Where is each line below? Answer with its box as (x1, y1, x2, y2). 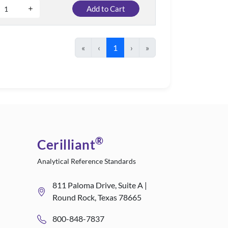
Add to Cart (87, 4, 125, 13)
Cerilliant (37, 136, 95, 153)
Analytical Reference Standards (37, 157, 136, 165)
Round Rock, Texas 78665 (52, 192, 141, 202)
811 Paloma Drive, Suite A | (52, 180, 147, 190)
